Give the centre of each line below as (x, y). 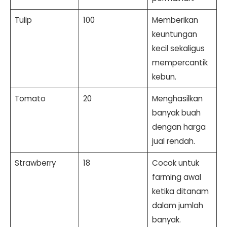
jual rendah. (173, 141)
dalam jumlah (177, 205)
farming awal (176, 177)
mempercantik (180, 62)
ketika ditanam (180, 191)
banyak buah (176, 112)
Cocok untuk (175, 163)
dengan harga (179, 127)
